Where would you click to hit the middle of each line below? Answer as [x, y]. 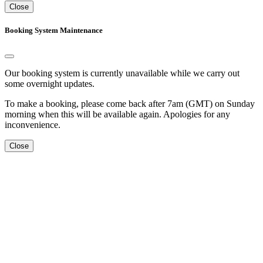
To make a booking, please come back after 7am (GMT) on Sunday [130, 104]
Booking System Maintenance [54, 30]
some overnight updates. [50, 84]
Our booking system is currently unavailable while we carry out [122, 73]
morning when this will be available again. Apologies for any [117, 114]
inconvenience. [33, 125]
